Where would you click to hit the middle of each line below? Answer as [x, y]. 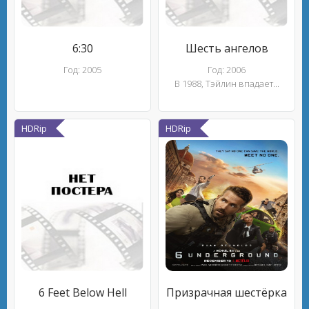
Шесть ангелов [227, 48]
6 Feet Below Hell [82, 292]
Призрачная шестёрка [227, 292]
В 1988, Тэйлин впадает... [227, 83]
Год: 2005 [82, 70]
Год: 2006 [227, 70]
